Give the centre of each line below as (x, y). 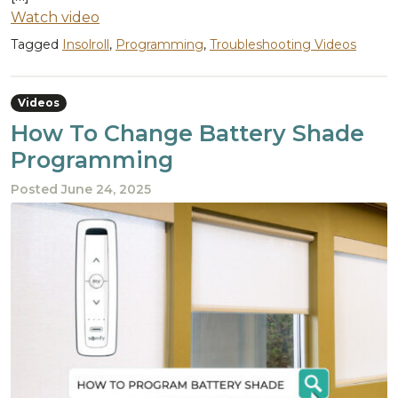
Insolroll (86, 45)
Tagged (36, 45)
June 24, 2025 (106, 190)
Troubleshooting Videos (283, 45)
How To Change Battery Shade (187, 134)
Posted (36, 190)
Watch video (55, 18)
